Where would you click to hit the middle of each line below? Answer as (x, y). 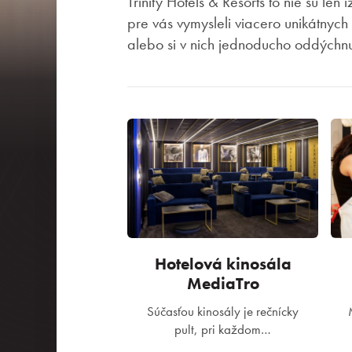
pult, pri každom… (223, 329)
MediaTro (223, 283)
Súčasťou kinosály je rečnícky (223, 311)
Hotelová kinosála (223, 264)
